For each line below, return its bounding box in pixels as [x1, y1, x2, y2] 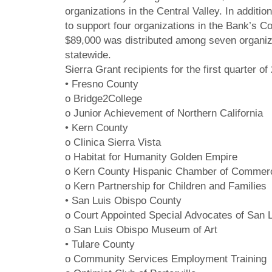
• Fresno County [65, 78, 138, 90]
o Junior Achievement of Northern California [65, 107, 263, 119]
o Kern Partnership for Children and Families [65, 180, 267, 192]
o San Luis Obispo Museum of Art [65, 224, 217, 236]
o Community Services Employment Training [65, 253, 267, 265]
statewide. [65, 49, 111, 61]
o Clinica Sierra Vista [65, 137, 161, 148]
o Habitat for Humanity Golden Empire [65, 151, 237, 163]
